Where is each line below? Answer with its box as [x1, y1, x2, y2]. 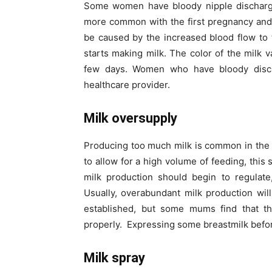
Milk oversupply [84, 110, 177, 126]
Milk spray [84, 250, 145, 266]
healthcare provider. [84, 79, 170, 91]
